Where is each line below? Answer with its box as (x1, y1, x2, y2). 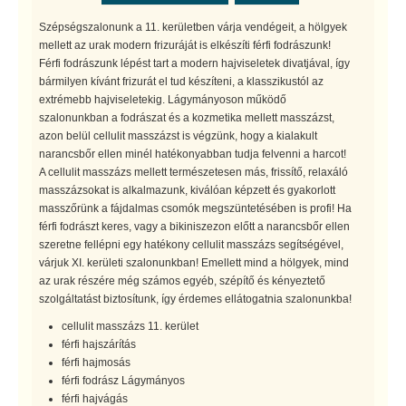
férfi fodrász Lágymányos (62, 373, 185, 387)
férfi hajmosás (62, 355, 130, 369)
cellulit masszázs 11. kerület (62, 319, 198, 333)
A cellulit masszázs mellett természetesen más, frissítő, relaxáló (39, 165, 348, 179)
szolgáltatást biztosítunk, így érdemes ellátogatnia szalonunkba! (39, 292, 352, 305)
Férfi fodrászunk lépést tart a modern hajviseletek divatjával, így (39, 56, 350, 70)
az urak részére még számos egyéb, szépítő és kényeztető (39, 274, 325, 287)
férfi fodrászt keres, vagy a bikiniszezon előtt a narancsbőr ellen (39, 219, 350, 233)
